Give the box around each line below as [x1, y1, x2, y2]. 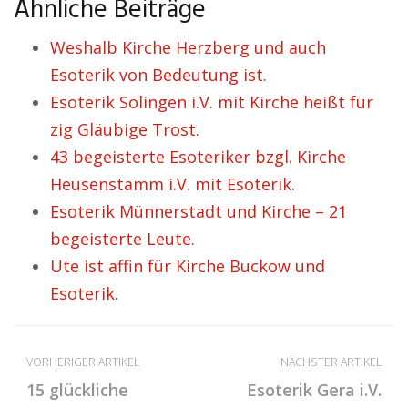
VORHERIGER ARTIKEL [26, 354, 139, 371]
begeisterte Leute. [50, 228, 195, 250]
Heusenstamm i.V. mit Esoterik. [50, 173, 295, 196]
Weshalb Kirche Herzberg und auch [50, 36, 326, 59]
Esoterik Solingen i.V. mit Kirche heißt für [50, 91, 373, 114]
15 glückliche [26, 379, 128, 402]
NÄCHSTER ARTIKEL [280, 354, 382, 371]
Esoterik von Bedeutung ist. [50, 64, 267, 87]
